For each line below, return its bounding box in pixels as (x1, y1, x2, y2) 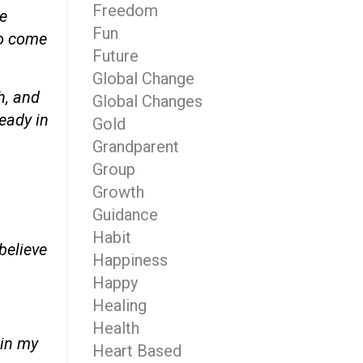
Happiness (92, 250, 168, 270)
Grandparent (92, 137, 179, 156)
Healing (92, 296, 147, 315)
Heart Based (92, 341, 181, 361)
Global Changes (92, 92, 203, 111)
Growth (92, 182, 144, 202)
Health (92, 318, 139, 338)
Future (92, 46, 139, 66)
